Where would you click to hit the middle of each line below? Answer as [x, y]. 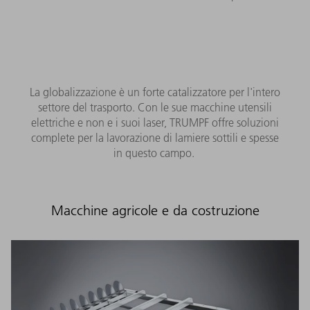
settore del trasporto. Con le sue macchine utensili [155, 107]
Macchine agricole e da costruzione [155, 210]
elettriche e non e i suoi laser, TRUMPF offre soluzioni [155, 122]
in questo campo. [155, 153]
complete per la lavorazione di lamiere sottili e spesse [155, 137]
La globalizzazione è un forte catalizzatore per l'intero [155, 92]
